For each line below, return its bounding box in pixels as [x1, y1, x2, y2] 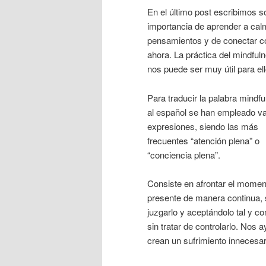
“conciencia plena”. [147, 148, 220, 161]
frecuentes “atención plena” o [147, 134, 259, 147]
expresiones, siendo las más [147, 119, 258, 132]
